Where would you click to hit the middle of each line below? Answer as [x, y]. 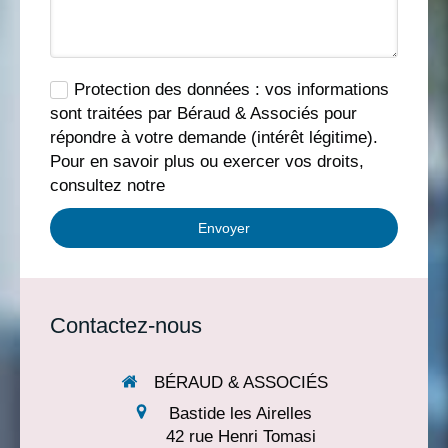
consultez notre [107, 185]
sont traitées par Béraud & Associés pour [203, 113]
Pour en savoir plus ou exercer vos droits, [207, 161]
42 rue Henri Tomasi [240, 436]
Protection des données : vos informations [231, 89]
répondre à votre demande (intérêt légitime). [214, 137]
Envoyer [224, 228]
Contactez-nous [126, 325]
